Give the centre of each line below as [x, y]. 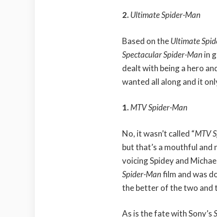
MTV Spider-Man [159, 108]
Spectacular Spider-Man [163, 54]
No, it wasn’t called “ [158, 133]
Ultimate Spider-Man [165, 15]
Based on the [146, 41]
